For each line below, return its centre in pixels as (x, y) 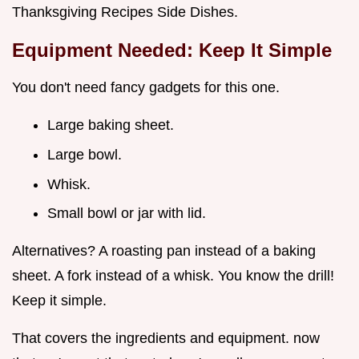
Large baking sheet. (111, 125)
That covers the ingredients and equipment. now (166, 339)
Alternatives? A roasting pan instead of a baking (164, 251)
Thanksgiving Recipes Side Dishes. (125, 12)
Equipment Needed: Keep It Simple (172, 50)
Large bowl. (85, 154)
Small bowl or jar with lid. (127, 214)
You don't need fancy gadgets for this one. (146, 88)
